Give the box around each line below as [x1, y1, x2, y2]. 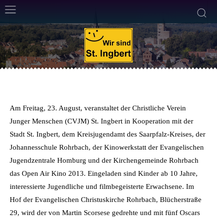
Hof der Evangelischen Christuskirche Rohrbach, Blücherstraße [10, 195, 201, 203]
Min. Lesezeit [163, 36, 195, 42]
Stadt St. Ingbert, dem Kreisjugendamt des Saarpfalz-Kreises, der [10, 130, 205, 138]
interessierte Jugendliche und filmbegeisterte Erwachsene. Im [10, 182, 194, 190]
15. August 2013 [10, 36, 47, 42]
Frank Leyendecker [68, 36, 114, 42]
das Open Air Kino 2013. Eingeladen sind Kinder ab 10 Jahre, [10, 169, 198, 177]
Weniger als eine [125, 36, 163, 42]
